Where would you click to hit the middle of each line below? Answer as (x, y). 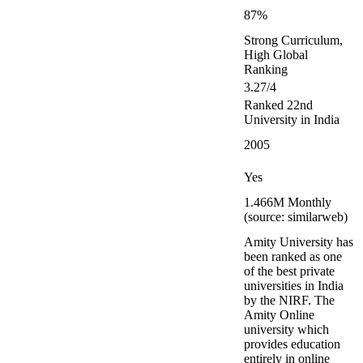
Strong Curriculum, (293, 40)
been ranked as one (293, 256)
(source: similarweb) (296, 217)
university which (286, 329)
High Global (276, 55)
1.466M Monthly (288, 202)
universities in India (294, 286)
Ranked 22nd (278, 105)
